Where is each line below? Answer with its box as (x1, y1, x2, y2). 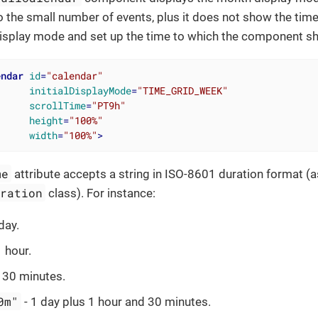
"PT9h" (91, 98, 126, 112)
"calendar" (45, 68, 103, 82)
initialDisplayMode (28, 83, 131, 97)
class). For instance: (45, 185, 156, 200)
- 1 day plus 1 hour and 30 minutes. (21, 294, 212, 309)
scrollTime (28, 98, 86, 112)
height (28, 113, 63, 127)
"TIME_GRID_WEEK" (136, 83, 228, 97)
